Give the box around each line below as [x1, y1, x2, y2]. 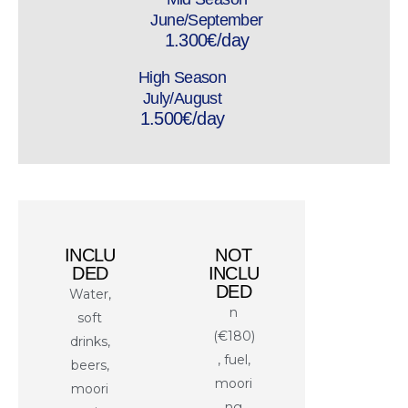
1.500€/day [139, 107, 225, 128]
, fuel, [217, 351, 250, 368]
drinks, [69, 332, 110, 350]
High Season [138, 67, 226, 87]
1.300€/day [164, 29, 250, 50]
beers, [70, 356, 109, 373]
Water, [68, 285, 111, 302]
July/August [143, 88, 221, 107]
